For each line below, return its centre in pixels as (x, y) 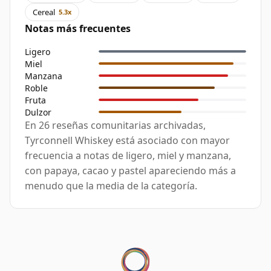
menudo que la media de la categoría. (111, 186)
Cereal (44, 12)
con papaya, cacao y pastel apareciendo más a (130, 171)
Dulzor (38, 112)
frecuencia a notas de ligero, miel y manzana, (128, 156)
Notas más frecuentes (78, 29)
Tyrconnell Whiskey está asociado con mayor (127, 141)
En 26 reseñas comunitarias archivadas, (115, 126)
